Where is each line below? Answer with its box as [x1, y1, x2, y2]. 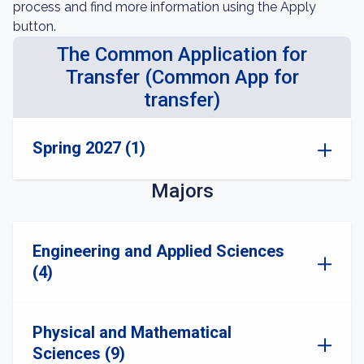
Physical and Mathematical [32, 323, 232, 342]
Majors [150, 180, 214, 202]
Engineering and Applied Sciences [32, 241, 284, 261]
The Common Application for [57, 43, 307, 66]
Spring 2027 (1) [32, 138, 145, 158]
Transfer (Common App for [65, 66, 299, 89]
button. [13, 19, 56, 34]
